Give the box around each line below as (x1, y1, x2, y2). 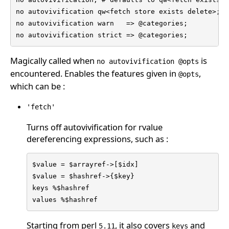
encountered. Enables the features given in (10, 67, 178, 80)
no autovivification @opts (97, 57, 199, 66)
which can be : (10, 80, 65, 93)
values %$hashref (32, 196, 98, 204)
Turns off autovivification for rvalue (27, 121, 163, 133)
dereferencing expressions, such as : (27, 133, 168, 145)
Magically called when (10, 55, 97, 67)
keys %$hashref (32, 184, 89, 192)
